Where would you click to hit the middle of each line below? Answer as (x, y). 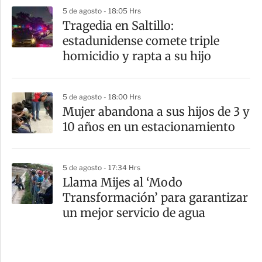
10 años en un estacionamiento (149, 127)
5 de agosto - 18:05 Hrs (102, 11)
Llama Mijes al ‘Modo (123, 182)
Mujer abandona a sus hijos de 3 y (156, 112)
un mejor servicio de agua (134, 213)
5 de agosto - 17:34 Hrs (101, 168)
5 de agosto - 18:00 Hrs (102, 97)
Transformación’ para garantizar (155, 198)
